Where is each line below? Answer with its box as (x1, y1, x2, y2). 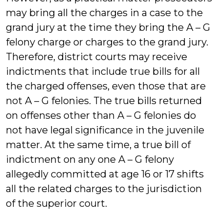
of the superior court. (6, 197, 107, 209)
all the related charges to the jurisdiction (6, 183, 202, 195)
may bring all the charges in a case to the (6, 7, 203, 19)
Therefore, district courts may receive (6, 51, 187, 63)
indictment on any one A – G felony (6, 153, 174, 165)
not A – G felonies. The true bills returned (6, 95, 202, 107)
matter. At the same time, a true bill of (6, 139, 191, 151)
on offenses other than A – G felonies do (6, 109, 196, 121)
